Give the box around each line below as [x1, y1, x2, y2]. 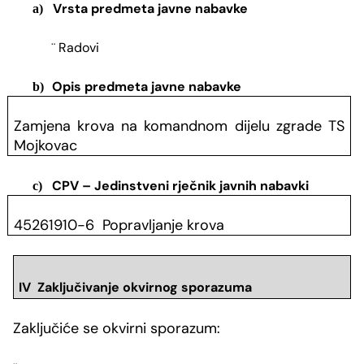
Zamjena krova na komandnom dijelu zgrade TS [14, 116, 344, 136]
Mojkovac [14, 136, 78, 156]
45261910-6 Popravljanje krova [14, 215, 225, 236]
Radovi [55, 39, 100, 57]
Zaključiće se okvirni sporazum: [13, 318, 220, 338]
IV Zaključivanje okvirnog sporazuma [18, 279, 252, 297]
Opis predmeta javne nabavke [52, 78, 241, 96]
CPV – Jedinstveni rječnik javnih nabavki [52, 177, 309, 195]
